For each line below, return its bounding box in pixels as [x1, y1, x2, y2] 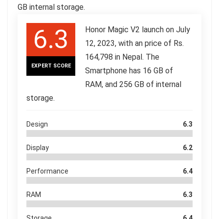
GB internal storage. [18, 2, 85, 12]
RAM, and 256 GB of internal [85, 79, 181, 89]
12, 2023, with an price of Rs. [85, 38, 184, 48]
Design [26, 120, 48, 128]
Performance [26, 167, 68, 175]
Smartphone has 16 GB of [85, 66, 173, 75]
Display [26, 143, 49, 152]
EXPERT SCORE [31, 62, 71, 69]
